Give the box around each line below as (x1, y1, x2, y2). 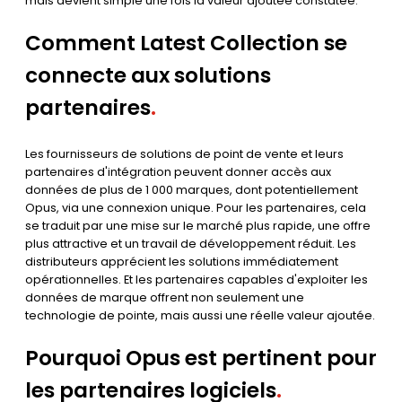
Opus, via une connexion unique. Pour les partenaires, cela (25, 200, 366, 216)
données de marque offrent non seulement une (25, 290, 304, 306)
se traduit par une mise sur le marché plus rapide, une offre (25, 218, 371, 234)
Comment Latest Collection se (25, 29, 347, 58)
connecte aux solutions (25, 61, 271, 91)
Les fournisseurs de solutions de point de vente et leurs (25, 146, 344, 162)
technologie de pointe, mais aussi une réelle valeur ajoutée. (25, 308, 375, 324)
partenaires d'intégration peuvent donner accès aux (25, 164, 331, 180)
